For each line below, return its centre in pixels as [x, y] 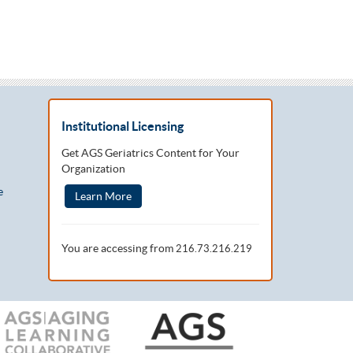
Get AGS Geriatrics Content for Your [150, 153]
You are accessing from [119, 248]
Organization [93, 169]
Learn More [103, 196]
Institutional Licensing [123, 126]
